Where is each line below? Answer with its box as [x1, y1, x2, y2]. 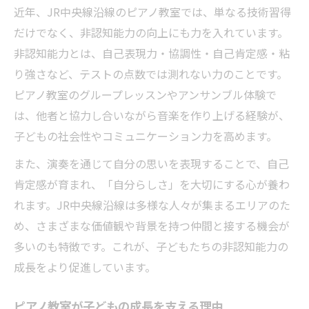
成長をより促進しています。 [14, 258, 156, 275]
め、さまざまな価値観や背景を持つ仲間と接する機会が [14, 217, 290, 234]
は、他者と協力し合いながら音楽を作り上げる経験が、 [14, 106, 290, 123]
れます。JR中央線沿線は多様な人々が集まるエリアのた [14, 196, 290, 213]
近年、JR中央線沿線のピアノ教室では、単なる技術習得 [14, 3, 291, 20]
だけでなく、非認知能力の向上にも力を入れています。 [14, 23, 288, 41]
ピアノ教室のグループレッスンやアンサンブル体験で [14, 86, 277, 103]
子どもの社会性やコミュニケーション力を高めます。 [14, 127, 277, 144]
